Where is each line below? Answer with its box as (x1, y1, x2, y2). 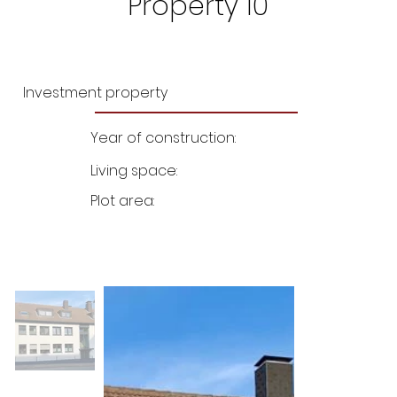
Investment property (23, 82, 168, 103)
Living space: (90, 160, 181, 182)
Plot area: (90, 190, 158, 211)
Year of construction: (90, 128, 239, 149)
